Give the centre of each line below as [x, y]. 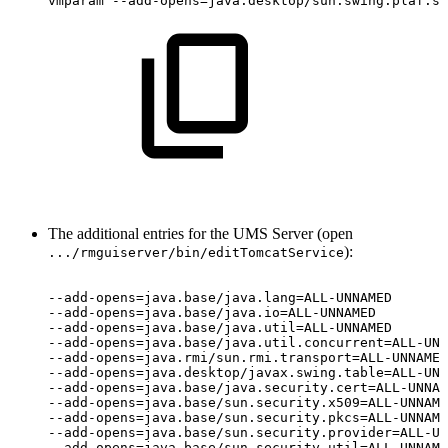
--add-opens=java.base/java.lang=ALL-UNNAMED [220, 297]
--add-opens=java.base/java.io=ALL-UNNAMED [212, 312]
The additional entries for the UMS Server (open [200, 233]
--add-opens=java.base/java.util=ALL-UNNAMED [220, 327]
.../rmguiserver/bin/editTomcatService [196, 252]
